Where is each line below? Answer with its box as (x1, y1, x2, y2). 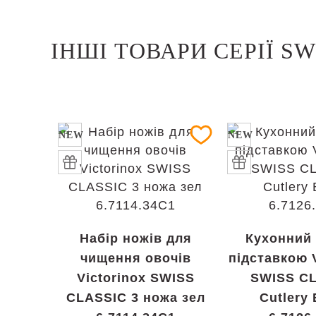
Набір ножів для (79, 231, 192, 245)
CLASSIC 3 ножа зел (66, 291, 205, 305)
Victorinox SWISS (76, 271, 195, 285)
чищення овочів (80, 251, 191, 265)
